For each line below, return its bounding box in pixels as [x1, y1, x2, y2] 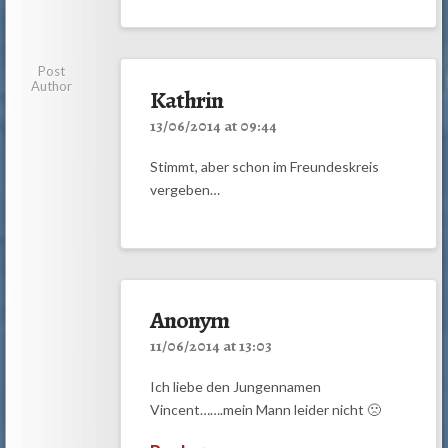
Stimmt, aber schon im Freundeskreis [149, 157, 379, 175]
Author [31, 78, 73, 95]
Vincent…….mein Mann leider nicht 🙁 [149, 401, 381, 419]
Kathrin [149, 83, 223, 116]
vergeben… [149, 180, 220, 198]
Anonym [149, 304, 229, 337]
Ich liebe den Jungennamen [149, 378, 321, 396]
